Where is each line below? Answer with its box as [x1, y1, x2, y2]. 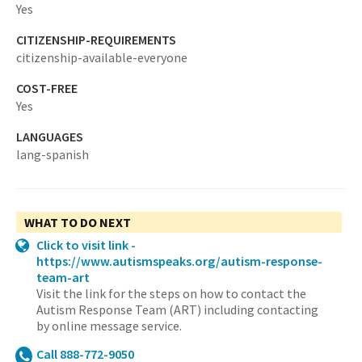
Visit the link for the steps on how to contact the [36, 285, 306, 301]
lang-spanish [16, 146, 89, 162]
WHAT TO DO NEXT [24, 214, 131, 230]
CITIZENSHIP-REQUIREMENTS [16, 32, 176, 48]
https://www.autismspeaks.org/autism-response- [36, 253, 322, 269]
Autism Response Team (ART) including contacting [36, 301, 318, 318]
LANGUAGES [16, 128, 83, 145]
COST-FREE [16, 80, 78, 96]
